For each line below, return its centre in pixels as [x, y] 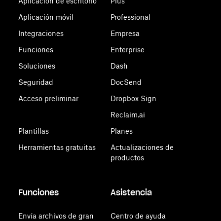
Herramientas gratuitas [57, 147]
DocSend [126, 82]
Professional [130, 17]
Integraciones [41, 33]
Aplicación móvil [46, 17]
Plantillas [34, 131]
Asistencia [131, 192]
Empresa [125, 33]
